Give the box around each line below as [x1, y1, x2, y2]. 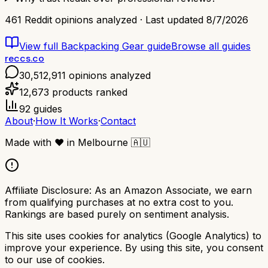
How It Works [35, 114, 98, 127]
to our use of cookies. [5, 253, 105, 266]
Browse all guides [171, 39, 251, 52]
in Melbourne [64, 136, 131, 148]
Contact [100, 114, 136, 127]
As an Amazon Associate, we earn [95, 184, 252, 196]
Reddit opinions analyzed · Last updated [22, 13, 206, 26]
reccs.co [5, 51, 44, 65]
